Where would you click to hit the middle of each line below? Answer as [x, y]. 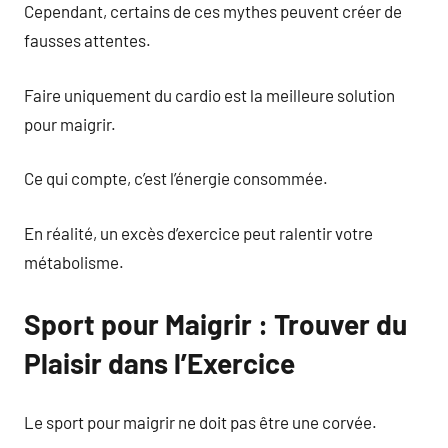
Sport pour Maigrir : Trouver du [215, 323]
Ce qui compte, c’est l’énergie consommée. [176, 178]
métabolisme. [74, 261]
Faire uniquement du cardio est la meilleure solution [209, 94]
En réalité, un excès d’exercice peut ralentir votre [198, 232]
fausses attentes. [87, 40]
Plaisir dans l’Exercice [159, 362]
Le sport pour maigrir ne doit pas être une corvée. [200, 422]
